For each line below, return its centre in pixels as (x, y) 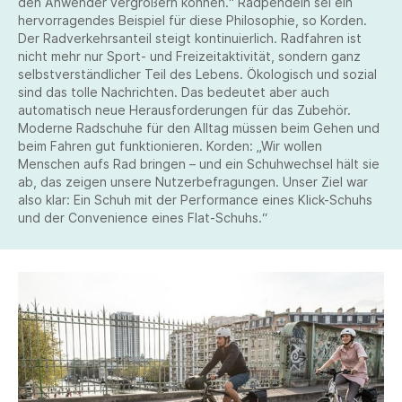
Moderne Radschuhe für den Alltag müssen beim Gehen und (199, 128)
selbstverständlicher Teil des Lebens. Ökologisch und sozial (197, 74)
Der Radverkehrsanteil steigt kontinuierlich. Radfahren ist (190, 38)
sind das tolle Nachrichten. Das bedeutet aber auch (174, 92)
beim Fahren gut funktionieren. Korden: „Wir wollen (170, 146)
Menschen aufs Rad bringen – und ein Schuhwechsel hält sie (199, 164)
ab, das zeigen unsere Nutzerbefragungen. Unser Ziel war (193, 182)
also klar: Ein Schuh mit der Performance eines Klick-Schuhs (195, 200)
